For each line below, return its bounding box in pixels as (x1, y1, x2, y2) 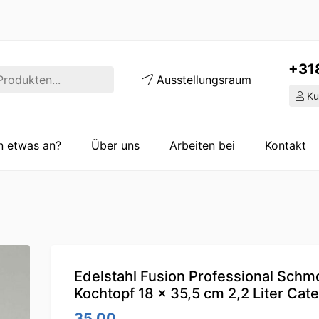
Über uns (91, 137, 140, 152)
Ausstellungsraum (152, 73, 251, 88)
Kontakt (265, 137, 306, 152)
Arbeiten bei (169, 137, 235, 152)
